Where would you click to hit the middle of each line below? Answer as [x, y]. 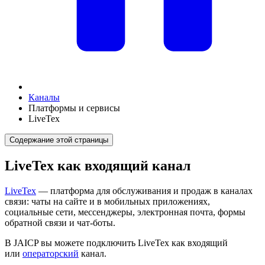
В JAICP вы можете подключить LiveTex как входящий [116, 243]
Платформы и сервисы [74, 108]
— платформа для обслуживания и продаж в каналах [144, 190]
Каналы [44, 97]
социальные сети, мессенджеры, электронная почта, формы [125, 212]
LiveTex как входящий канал [98, 165]
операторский [51, 253]
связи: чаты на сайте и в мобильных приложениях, [107, 201]
